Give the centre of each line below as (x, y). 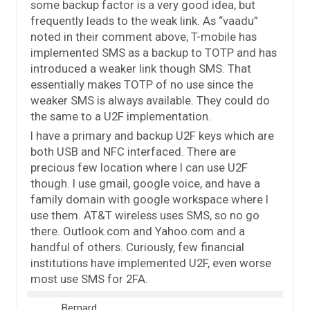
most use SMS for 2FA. (89, 279)
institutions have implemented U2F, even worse (151, 263)
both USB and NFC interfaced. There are (133, 152)
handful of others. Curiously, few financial (137, 247)
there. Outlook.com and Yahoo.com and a (138, 231)
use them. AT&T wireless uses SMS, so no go (145, 216)
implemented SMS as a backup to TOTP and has (154, 53)
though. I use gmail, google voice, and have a (145, 184)
